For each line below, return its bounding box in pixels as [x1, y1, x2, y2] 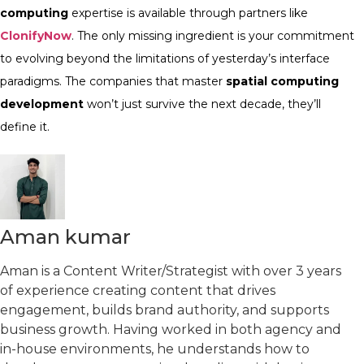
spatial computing [226, 74, 339, 89]
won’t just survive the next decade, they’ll [84, 97, 321, 111]
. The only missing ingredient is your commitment [71, 28, 354, 43]
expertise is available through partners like [68, 6, 308, 20]
